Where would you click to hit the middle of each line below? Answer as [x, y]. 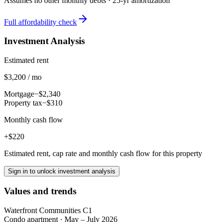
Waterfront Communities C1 [48, 210]
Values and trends [40, 191]
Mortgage [19, 94]
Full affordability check [40, 22]
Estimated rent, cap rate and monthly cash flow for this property [103, 154]
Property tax [23, 103]
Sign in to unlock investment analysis [62, 171]
